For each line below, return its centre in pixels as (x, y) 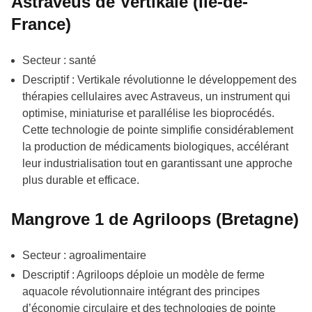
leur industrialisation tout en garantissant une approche (157, 163)
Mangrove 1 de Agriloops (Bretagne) (155, 219)
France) (41, 24)
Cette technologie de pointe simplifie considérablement (158, 130)
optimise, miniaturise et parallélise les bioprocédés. (148, 113)
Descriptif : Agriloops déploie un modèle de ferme (143, 274)
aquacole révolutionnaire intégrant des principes (141, 291)
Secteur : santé (59, 60)
